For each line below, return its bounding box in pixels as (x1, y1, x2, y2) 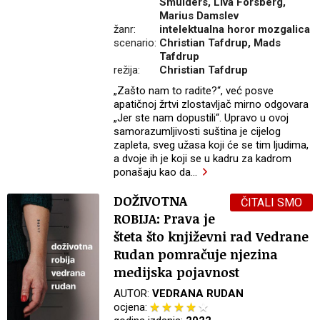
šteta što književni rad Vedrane (114, 228, 309, 246)
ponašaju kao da (114, 166, 191, 179)
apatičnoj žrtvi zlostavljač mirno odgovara (114, 98, 309, 111)
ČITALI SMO (241, 196, 302, 210)
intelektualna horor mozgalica (159, 23, 311, 36)
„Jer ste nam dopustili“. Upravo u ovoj (114, 111, 289, 125)
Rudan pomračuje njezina (114, 246, 279, 264)
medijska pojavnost (114, 264, 240, 281)
